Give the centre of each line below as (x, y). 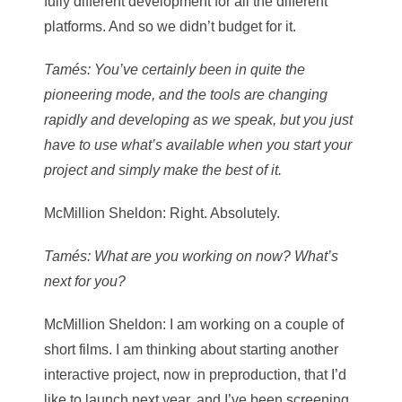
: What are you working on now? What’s (213, 256)
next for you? (85, 281)
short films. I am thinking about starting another (191, 349)
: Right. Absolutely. (221, 213)
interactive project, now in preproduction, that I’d (195, 374)
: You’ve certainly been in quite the (196, 69)
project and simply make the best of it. (163, 170)
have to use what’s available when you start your (198, 144)
